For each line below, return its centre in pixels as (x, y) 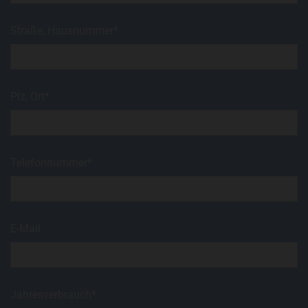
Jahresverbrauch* (54, 295)
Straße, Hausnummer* (65, 31)
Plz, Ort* (30, 97)
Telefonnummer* (52, 163)
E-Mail (26, 229)
